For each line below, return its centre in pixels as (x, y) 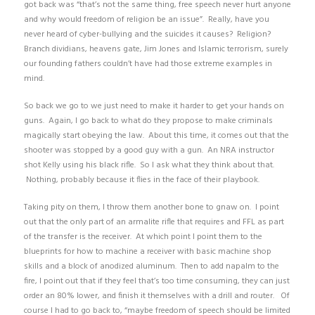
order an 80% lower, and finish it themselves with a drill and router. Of (156, 296)
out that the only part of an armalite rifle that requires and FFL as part (154, 222)
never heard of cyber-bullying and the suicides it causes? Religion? (147, 34)
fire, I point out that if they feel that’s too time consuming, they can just (156, 281)
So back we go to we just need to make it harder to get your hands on (154, 106)
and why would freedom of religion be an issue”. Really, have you (146, 19)
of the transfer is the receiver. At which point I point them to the (143, 237)
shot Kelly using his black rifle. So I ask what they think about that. (150, 165)
